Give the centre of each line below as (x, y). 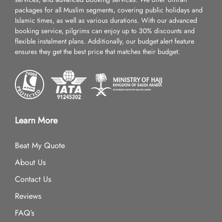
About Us (30, 162)
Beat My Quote (40, 145)
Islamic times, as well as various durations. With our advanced (106, 20)
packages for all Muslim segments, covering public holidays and (109, 10)
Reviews (28, 196)
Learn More (36, 120)
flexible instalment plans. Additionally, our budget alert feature (105, 41)
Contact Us (33, 179)
